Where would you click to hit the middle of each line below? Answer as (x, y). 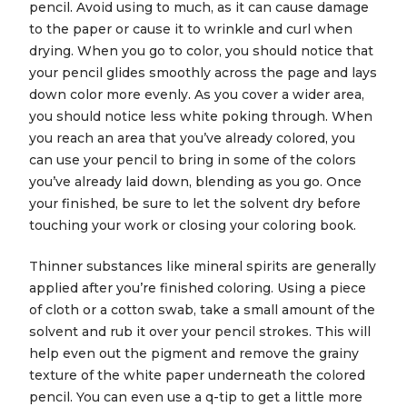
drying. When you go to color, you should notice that (201, 51)
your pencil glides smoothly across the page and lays (203, 73)
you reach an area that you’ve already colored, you (192, 139)
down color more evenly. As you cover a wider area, (197, 95)
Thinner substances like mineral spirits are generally (203, 267)
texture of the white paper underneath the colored (197, 376)
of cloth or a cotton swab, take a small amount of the (202, 310)
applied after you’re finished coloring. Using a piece (198, 288)
